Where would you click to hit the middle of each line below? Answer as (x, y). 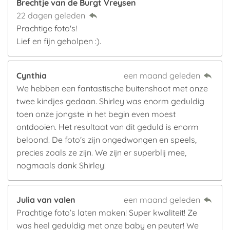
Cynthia (32, 75)
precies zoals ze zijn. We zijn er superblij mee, (101, 152)
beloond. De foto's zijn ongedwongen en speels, (107, 140)
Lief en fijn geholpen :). (59, 41)
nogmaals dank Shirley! (61, 165)
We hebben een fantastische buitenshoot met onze (112, 88)
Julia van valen (46, 200)
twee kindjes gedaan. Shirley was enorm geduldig (110, 101)
